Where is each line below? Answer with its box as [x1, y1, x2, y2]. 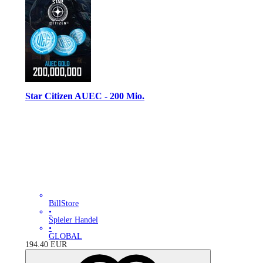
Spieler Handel [49, 215, 98, 225]
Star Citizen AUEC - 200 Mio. [25, 90, 144, 102]
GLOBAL [49, 232, 82, 241]
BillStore [49, 199, 79, 208]
